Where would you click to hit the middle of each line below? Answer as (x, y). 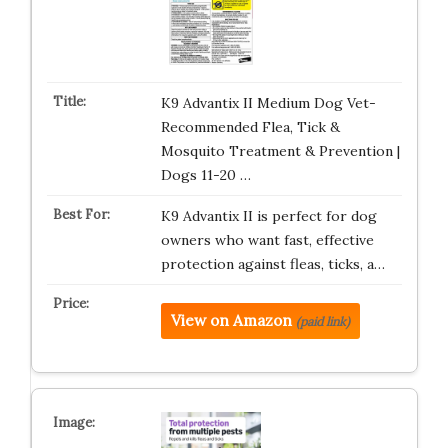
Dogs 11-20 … (205, 175)
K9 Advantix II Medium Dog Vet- (268, 103)
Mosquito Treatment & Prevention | (280, 151)
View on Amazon (231, 320)
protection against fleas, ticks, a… (272, 264)
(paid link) (322, 321)
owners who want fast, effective (267, 240)
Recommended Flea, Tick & (250, 127)
